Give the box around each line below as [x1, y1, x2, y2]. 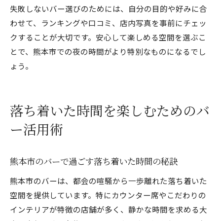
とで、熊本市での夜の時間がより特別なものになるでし [10, 46, 206, 57]
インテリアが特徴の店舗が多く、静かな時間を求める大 [10, 204, 207, 215]
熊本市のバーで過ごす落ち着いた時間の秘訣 [10, 156, 178, 168]
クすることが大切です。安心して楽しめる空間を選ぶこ [10, 32, 206, 42]
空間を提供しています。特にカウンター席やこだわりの [10, 189, 206, 200]
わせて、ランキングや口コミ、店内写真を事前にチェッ [10, 17, 207, 28]
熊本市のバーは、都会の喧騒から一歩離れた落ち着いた [10, 175, 207, 186]
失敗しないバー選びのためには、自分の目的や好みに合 [10, 3, 207, 14]
